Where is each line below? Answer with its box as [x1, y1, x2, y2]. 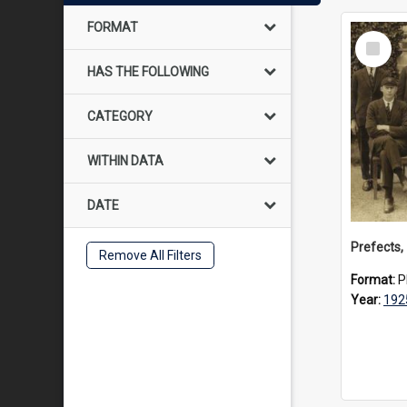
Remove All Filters [98, 248, 202, 263]
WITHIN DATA [87, 154, 164, 168]
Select [359, 30, 398, 46]
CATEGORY [87, 109, 153, 124]
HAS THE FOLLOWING [87, 65, 209, 79]
